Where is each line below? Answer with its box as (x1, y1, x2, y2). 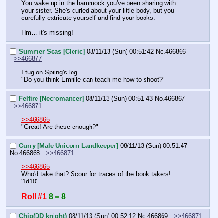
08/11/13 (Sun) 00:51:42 (87, 47, 154, 55)
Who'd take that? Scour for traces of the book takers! (21, 170, 171, 178)
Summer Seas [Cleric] (19, 47, 85, 55)
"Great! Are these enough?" (21, 123, 98, 130)
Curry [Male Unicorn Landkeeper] (19, 142, 118, 149)
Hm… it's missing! (21, 29, 73, 36)
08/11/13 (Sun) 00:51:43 (86, 94, 153, 102)
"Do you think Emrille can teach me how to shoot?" (21, 75, 165, 83)
